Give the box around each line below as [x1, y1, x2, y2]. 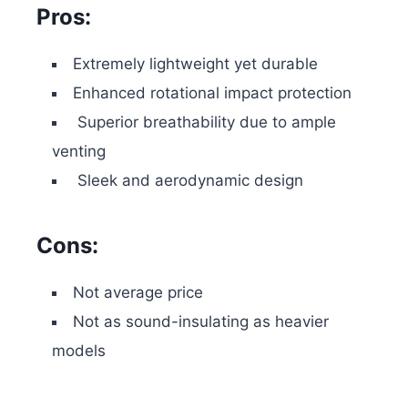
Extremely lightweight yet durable [73, 54, 318, 73]
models [52, 341, 106, 360]
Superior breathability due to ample [73, 112, 336, 131]
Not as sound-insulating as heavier [73, 311, 329, 331]
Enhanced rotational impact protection [73, 83, 352, 102]
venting [52, 141, 106, 160]
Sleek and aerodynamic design [73, 170, 303, 189]
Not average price [73, 282, 203, 301]
